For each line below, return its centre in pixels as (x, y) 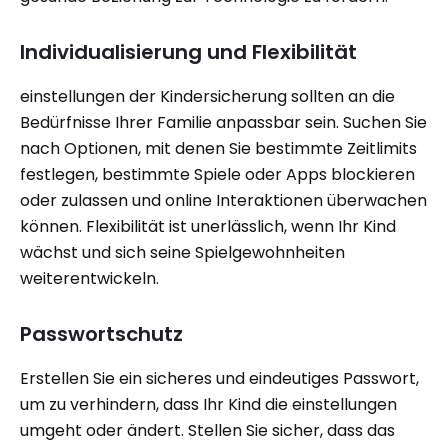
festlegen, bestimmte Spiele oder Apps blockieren (217, 174)
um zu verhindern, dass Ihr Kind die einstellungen (208, 404)
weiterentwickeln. (89, 278)
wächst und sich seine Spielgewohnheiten (182, 252)
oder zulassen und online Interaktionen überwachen (223, 200)
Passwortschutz (101, 334)
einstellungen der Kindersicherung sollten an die (207, 96)
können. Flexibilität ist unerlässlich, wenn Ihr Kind (208, 226)
